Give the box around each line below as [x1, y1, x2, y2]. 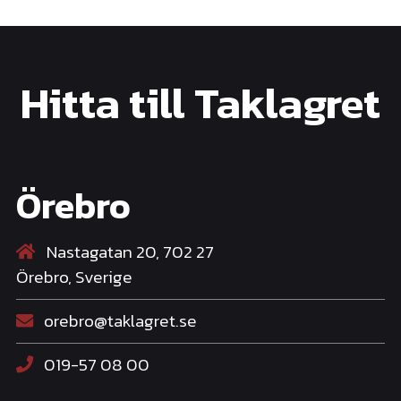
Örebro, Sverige [16, 264, 133, 291]
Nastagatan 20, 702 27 [43, 239, 215, 266]
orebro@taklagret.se [40, 308, 198, 335]
